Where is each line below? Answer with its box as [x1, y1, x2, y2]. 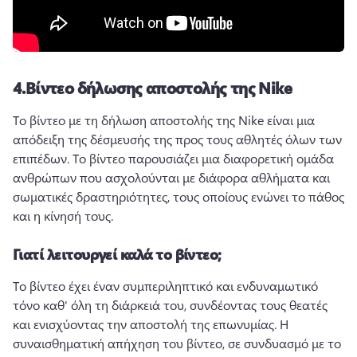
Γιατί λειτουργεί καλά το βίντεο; [13, 245, 222, 264]
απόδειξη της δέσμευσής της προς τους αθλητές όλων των [13, 131, 342, 147]
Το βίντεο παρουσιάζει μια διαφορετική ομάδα [73, 150, 334, 167]
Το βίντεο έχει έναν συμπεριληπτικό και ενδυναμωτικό [13, 277, 318, 294]
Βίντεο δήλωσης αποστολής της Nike [25, 76, 292, 98]
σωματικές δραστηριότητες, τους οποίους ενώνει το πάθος [13, 188, 344, 205]
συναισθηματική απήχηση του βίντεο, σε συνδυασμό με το [13, 335, 341, 351]
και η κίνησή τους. [13, 207, 116, 224]
